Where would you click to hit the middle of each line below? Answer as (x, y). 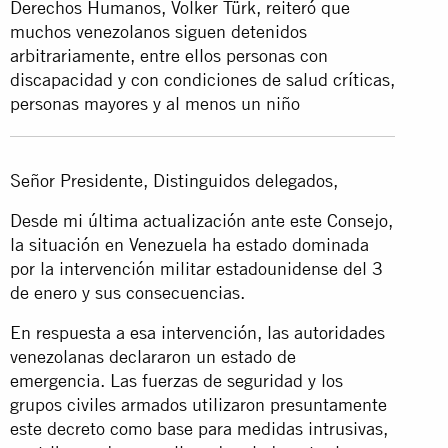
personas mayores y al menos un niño (155, 103)
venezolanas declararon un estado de (153, 356)
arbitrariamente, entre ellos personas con (169, 55)
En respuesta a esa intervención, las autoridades (197, 332)
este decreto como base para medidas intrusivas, (199, 428)
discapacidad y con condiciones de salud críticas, (202, 79)
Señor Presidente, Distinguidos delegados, (174, 180)
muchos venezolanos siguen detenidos (158, 31)
